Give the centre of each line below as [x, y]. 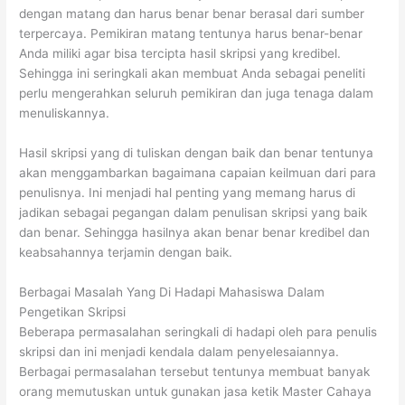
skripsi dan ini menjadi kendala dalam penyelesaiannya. [179, 351]
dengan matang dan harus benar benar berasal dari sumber [192, 14]
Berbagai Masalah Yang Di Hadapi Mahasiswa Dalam [172, 292]
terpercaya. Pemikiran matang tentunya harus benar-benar [191, 34]
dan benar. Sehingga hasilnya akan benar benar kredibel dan [195, 232]
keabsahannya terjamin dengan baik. [126, 252]
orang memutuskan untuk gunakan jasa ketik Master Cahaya [196, 391]
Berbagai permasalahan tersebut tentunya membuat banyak [195, 371]
